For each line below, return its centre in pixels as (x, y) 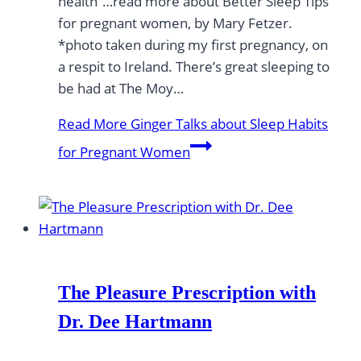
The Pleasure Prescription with (187, 292)
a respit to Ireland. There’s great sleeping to (194, 66)
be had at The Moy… (121, 88)
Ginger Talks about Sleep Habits (228, 123)
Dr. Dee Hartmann (135, 321)
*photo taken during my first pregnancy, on (193, 44)
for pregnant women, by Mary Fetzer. (175, 23)
